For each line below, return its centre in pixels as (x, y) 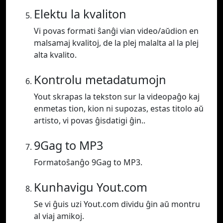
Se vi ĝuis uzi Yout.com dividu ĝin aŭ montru (117, 204)
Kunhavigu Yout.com (91, 187)
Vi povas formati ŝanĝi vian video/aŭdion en (116, 31)
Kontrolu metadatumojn (100, 80)
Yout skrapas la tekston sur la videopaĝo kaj (117, 97)
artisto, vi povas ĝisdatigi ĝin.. (90, 121)
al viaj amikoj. (59, 216)
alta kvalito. (55, 55)
